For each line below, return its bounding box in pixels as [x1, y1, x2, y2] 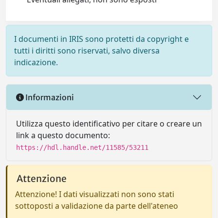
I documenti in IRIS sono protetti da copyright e [14, 34, 189, 44]
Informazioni [24, 92, 74, 102]
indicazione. [14, 57, 58, 68]
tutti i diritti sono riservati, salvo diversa [14, 45, 160, 56]
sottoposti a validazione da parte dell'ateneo [15, 200, 178, 211]
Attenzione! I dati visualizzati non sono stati [15, 189, 174, 200]
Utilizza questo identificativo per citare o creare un [16, 118, 202, 129]
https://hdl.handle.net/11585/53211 [16, 144, 148, 151]
